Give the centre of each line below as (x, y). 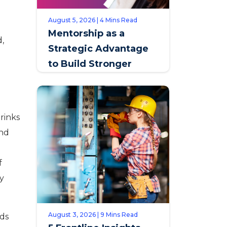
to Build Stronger (90, 64)
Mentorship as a (86, 33)
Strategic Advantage (98, 49)
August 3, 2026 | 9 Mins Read (93, 215)
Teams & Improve (90, 79)
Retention (72, 94)
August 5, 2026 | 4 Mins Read (93, 20)
